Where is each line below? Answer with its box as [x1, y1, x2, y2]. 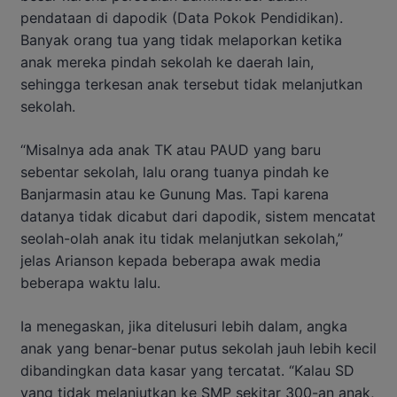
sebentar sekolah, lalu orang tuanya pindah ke [20, 162, 329, 181]
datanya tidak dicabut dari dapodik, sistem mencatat [20, 206, 376, 225]
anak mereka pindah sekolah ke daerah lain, [20, 52, 314, 71]
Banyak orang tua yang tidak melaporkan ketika [20, 30, 342, 49]
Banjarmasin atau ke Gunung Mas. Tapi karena [20, 184, 329, 203]
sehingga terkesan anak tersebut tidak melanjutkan [20, 74, 362, 93]
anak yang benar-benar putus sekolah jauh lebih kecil [20, 339, 377, 357]
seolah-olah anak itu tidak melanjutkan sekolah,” [20, 229, 343, 247]
